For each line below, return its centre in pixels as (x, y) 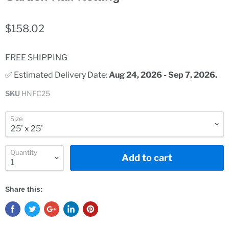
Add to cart (147, 158)
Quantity (24, 153)
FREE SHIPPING (36, 58)
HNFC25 (36, 94)
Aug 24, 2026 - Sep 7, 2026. (163, 75)
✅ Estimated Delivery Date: (57, 75)
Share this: (24, 189)
